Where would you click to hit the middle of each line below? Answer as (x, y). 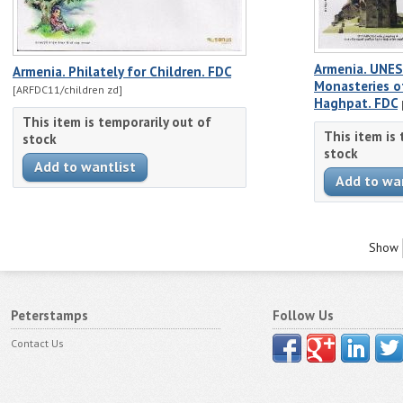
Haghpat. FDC (356, 103)
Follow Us (303, 315)
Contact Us (37, 343)
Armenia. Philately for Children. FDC (122, 72)
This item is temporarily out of (117, 121)
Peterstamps (49, 315)
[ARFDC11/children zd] (67, 90)
